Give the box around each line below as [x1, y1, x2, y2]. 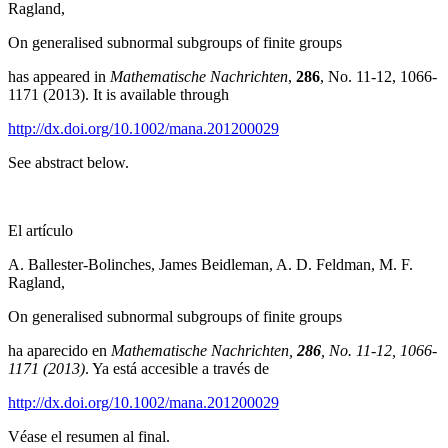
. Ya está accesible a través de [85, 359, 269, 377]
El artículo [8, 221, 73, 239]
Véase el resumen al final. [8, 427, 170, 445]
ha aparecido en [8, 341, 111, 359]
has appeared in [8, 67, 110, 85]
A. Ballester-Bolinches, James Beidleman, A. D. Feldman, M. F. [8, 255, 413, 273]
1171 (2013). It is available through [8, 85, 229, 103]
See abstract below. [8, 153, 129, 171]
